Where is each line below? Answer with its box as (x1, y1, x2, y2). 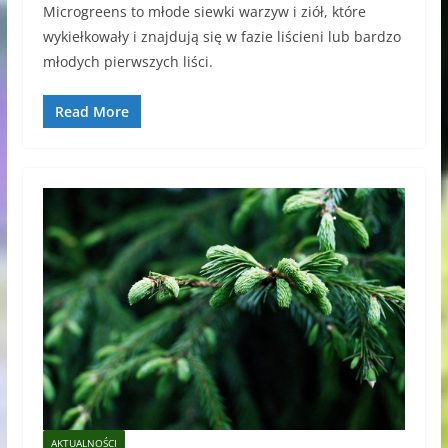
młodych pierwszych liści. (42, 52, 213, 72)
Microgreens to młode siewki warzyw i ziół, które (42, 2, 366, 22)
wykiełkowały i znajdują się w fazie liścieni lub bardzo (42, 27, 401, 47)
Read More (54, 102, 129, 122)
